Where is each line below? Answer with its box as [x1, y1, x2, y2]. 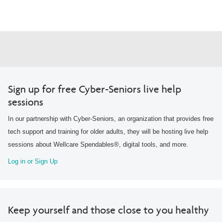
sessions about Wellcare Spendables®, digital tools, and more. [8, 141, 188, 149]
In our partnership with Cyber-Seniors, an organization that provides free [8, 115, 214, 123]
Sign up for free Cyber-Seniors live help [8, 83, 181, 96]
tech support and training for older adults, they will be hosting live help [8, 128, 208, 136]
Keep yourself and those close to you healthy [8, 204, 209, 217]
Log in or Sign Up [8, 158, 57, 166]
